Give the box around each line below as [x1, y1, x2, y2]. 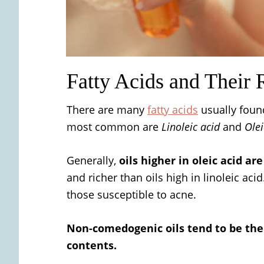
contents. [67, 237, 117, 252]
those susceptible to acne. [67, 187, 196, 202]
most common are [67, 119, 161, 134]
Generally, [67, 153, 119, 167]
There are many [67, 102, 147, 117]
